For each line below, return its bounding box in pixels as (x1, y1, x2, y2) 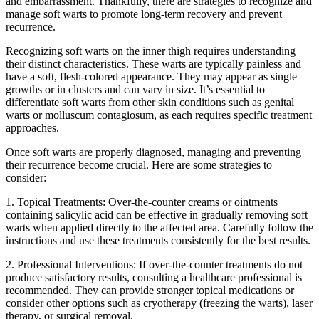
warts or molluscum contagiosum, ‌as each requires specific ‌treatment (6, 109, 312, 122)
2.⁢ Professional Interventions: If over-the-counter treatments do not (6, 258, 303, 271)
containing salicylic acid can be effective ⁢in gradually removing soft (6, 209, 308, 221)
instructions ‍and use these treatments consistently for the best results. (6, 234, 310, 247)
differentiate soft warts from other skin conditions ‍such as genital (6, 96, 294, 109)
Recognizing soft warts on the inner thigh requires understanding (6, 45, 296, 58)
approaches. (6, 122, 59, 135)
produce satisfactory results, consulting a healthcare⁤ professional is (6, 271, 302, 284)
